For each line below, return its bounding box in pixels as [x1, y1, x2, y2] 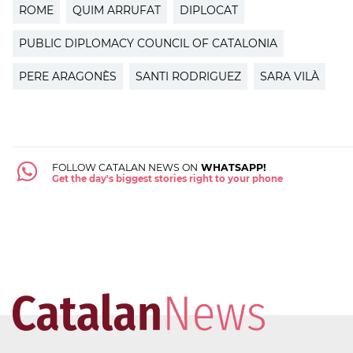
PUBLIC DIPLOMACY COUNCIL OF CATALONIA [19, 35, 277, 50]
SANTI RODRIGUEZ [136, 69, 241, 84]
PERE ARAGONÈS [19, 69, 117, 84]
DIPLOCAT [180, 2, 238, 17]
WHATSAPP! [197, 161, 266, 173]
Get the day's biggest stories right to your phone [51, 173, 283, 184]
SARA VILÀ [260, 69, 319, 84]
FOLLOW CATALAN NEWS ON [51, 161, 198, 173]
